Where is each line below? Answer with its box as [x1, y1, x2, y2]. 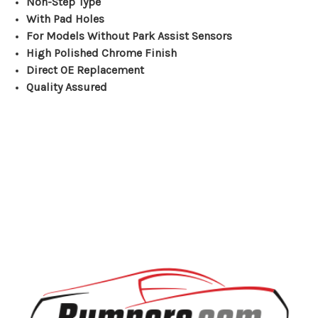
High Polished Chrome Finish [26, 46, 177, 60]
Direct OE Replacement [26, 63, 145, 77]
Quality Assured [26, 80, 108, 94]
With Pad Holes [26, 12, 105, 26]
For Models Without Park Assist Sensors [26, 29, 233, 43]
